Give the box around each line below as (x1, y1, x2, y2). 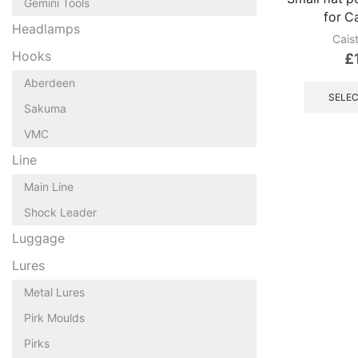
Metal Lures (24, 284, 85, 299)
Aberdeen (24, 75, 75, 89)
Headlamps (12, 21, 80, 37)
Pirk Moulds (24, 310, 85, 324)
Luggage (12, 230, 65, 246)
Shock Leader (24, 205, 97, 219)
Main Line (24, 179, 74, 193)
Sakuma (24, 101, 66, 115)
